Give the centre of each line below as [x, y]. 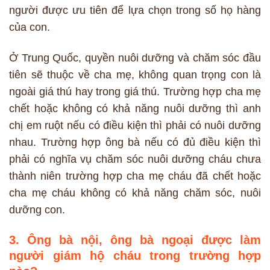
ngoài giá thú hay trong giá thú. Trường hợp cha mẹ [135, 91]
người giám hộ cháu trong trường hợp [135, 255]
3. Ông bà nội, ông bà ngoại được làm [135, 240]
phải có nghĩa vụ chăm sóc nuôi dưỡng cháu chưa [135, 159]
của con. [30, 27]
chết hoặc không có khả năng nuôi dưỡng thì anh [135, 108]
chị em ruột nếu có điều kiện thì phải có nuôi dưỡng [135, 125]
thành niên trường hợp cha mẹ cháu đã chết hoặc [135, 176]
